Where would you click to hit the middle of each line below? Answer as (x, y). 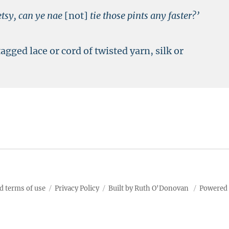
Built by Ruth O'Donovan (148, 188)
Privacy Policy (77, 188)
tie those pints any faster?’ (144, 16)
